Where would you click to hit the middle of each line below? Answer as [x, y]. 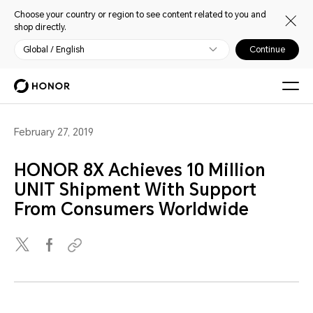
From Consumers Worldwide [131, 210]
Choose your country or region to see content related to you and [140, 15]
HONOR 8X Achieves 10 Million [140, 170]
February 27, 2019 [54, 132]
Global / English [54, 50]
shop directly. [40, 27]
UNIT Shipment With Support [135, 190]
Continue [267, 50]
